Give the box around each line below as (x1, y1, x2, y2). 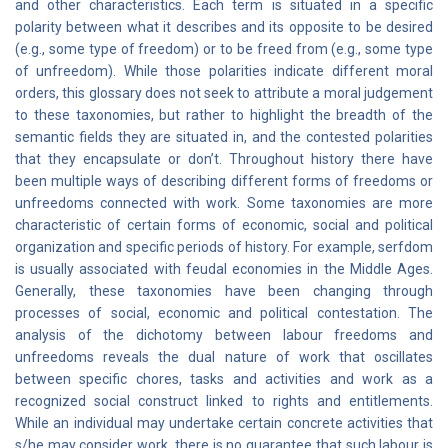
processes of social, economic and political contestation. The (15, 305, 433, 321)
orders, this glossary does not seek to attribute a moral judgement (15, 85, 433, 101)
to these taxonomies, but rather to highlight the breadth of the (15, 107, 433, 123)
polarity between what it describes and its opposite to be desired (15, 19, 433, 35)
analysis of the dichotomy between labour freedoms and (15, 327, 433, 343)
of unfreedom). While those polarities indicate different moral (15, 63, 433, 79)
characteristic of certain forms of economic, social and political (15, 217, 433, 233)
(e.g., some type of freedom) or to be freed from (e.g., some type (15, 41, 433, 57)
